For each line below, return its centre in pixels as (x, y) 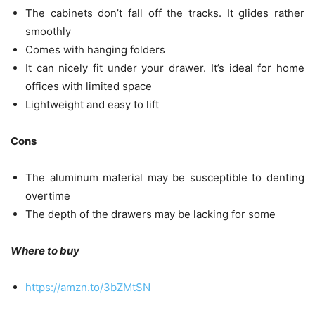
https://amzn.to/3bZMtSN (88, 288)
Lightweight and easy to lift (92, 105)
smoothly (48, 32)
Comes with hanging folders (95, 50)
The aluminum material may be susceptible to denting (165, 178)
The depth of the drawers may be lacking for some (150, 214)
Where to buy (45, 251)
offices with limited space (89, 86)
